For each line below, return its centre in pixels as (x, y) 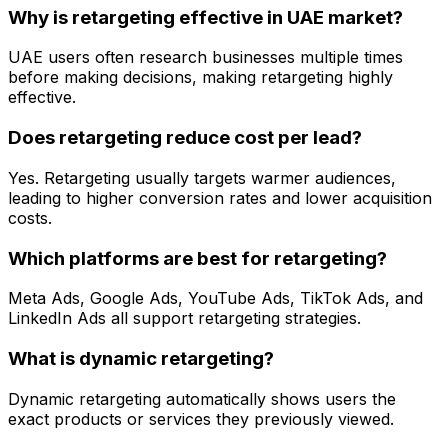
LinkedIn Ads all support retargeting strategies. (184, 318)
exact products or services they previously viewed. (201, 418)
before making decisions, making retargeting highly (200, 77)
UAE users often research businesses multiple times (205, 57)
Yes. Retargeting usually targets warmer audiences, (202, 177)
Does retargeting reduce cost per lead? (185, 138)
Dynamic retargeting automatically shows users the (202, 398)
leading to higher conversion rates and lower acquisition (220, 197)
